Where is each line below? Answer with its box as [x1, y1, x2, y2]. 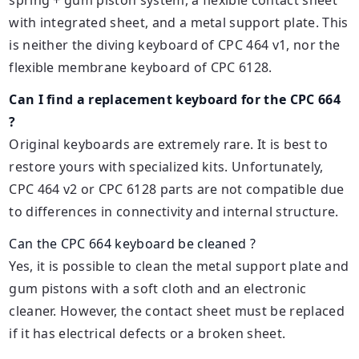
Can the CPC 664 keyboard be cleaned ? [9, 234, 256, 252]
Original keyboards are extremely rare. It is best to [9, 135, 328, 153]
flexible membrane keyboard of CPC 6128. [9, 58, 272, 76]
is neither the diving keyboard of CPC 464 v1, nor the [9, 35, 341, 54]
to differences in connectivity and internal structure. [9, 202, 339, 220]
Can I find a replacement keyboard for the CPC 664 [9, 90, 341, 108]
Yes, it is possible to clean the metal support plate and [9, 256, 349, 275]
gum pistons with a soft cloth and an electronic [9, 279, 307, 297]
